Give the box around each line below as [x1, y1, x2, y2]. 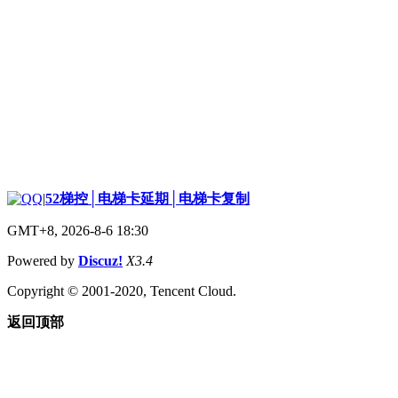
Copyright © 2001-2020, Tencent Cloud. [7, 283, 236, 298]
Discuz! [78, 252, 123, 268]
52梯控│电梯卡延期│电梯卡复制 [45, 190, 250, 206]
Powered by [7, 252, 78, 268]
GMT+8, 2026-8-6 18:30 [7, 222, 148, 238]
